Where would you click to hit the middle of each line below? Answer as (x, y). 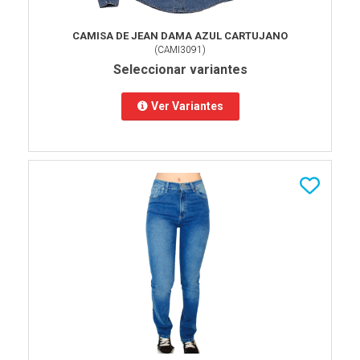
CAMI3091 (180, 50)
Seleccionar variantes (180, 70)
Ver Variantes (187, 106)
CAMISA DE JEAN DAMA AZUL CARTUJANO (180, 36)
